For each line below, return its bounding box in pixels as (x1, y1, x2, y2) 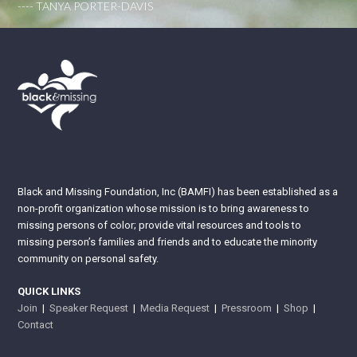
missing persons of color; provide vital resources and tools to (18, 218, 302, 231)
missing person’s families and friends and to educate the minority (18, 235, 318, 248)
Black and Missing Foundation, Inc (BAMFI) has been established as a (18, 185, 339, 198)
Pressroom (222, 301, 273, 314)
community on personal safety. (18, 252, 159, 265)
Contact (18, 318, 54, 331)
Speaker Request (49, 301, 129, 314)
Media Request (140, 301, 210, 314)
